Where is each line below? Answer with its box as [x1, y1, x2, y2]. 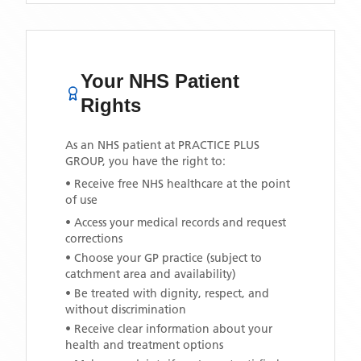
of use [65, 193, 98, 207]
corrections [65, 231, 122, 246]
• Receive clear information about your [65, 322, 272, 336]
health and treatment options [65, 338, 223, 352]
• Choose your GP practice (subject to [65, 251, 262, 265]
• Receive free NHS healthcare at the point [65, 176, 290, 191]
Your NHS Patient [81, 70, 240, 92]
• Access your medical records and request [65, 215, 286, 230]
